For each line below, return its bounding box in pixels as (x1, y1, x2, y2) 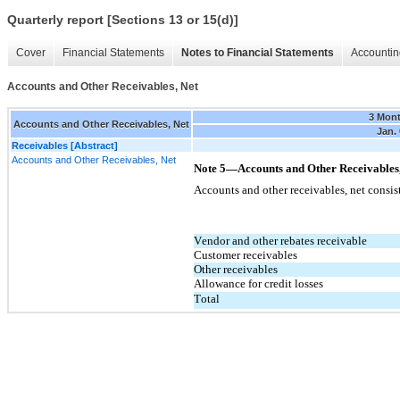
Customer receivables (194, 247, 297, 262)
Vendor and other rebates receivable (194, 233, 367, 247)
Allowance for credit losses (194, 276, 323, 290)
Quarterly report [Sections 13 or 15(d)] (7, 12, 238, 28)
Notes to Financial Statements (181, 46, 334, 60)
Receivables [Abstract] (12, 139, 118, 151)
